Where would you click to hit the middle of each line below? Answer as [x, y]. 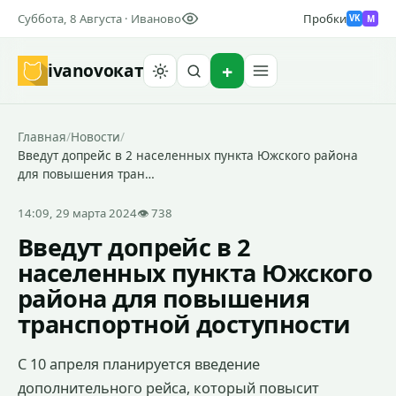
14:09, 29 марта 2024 [77, 213]
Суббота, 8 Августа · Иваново [99, 19]
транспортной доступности [184, 324]
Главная [42, 137]
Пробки [325, 19]
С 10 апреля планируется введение [139, 364]
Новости [95, 137]
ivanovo [81, 71]
